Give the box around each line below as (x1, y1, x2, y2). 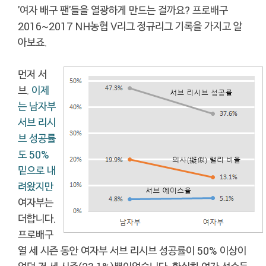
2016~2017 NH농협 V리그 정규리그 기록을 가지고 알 (18, 18, 242, 33)
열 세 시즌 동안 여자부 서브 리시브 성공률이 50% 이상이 (18, 243, 246, 258)
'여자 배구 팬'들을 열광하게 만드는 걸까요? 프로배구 (18, 2, 228, 17)
